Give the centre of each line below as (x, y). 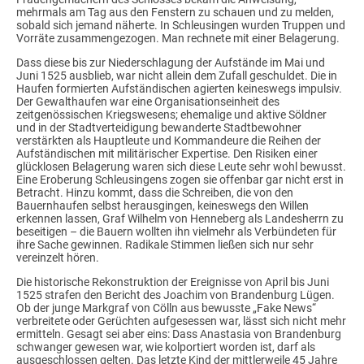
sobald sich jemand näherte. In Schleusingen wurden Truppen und (181, 26)
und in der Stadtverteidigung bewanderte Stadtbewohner (159, 128)
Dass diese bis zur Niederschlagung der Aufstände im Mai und (171, 63)
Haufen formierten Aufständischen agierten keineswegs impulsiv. (179, 89)
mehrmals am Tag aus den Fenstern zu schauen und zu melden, (175, 13)
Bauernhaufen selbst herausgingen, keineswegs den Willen (162, 206)
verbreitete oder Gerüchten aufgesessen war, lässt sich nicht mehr (181, 321)
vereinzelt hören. (58, 258)
